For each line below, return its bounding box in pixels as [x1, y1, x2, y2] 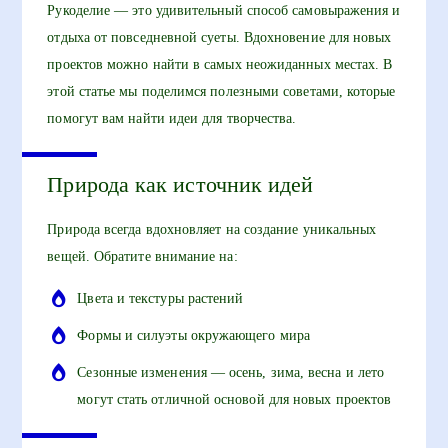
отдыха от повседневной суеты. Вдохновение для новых [47, 30, 392, 45]
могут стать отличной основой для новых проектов [77, 392, 392, 408]
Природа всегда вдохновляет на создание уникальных [47, 222, 377, 238]
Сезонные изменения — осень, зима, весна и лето [77, 365, 385, 381]
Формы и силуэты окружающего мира [77, 328, 310, 344]
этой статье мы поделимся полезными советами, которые [47, 84, 396, 99]
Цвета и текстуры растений [77, 291, 244, 307]
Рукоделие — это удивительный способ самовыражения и [47, 3, 401, 18]
